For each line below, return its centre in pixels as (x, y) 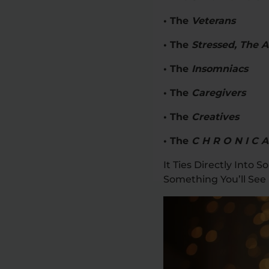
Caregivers (219, 92)
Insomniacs (220, 68)
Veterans (213, 20)
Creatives (215, 116)
